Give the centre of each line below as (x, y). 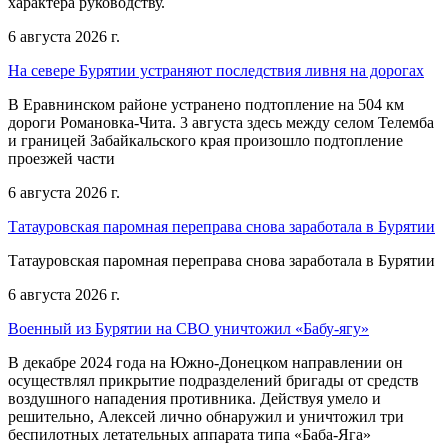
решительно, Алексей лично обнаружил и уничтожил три (206, 416)
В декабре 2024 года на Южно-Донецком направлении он (205, 362)
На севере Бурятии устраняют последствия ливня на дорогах (216, 70)
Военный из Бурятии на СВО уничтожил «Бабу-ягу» (188, 328)
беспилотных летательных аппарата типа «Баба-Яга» (189, 434)
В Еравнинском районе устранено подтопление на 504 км (206, 104)
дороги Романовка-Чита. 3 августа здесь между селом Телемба (221, 122)
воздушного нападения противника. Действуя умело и (194, 398)
